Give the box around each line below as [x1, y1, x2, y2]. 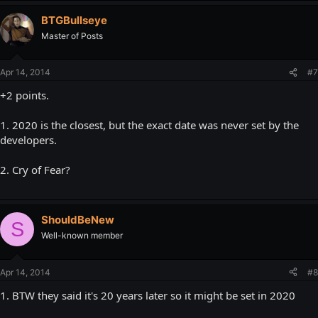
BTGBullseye [41, 13, 107, 27]
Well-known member [41, 230, 123, 241]
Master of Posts [41, 30, 103, 41]
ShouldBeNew [41, 213, 114, 226]
